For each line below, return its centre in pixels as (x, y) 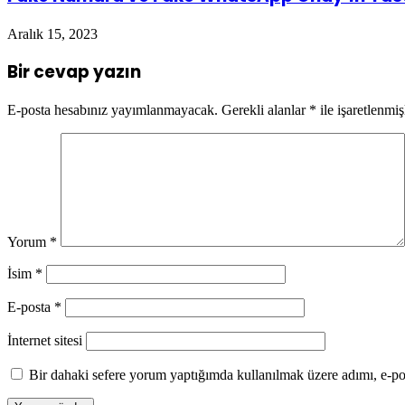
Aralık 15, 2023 (52, 33)
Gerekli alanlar (265, 110)
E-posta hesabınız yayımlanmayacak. (113, 110)
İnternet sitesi (45, 341)
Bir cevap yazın (74, 72)
